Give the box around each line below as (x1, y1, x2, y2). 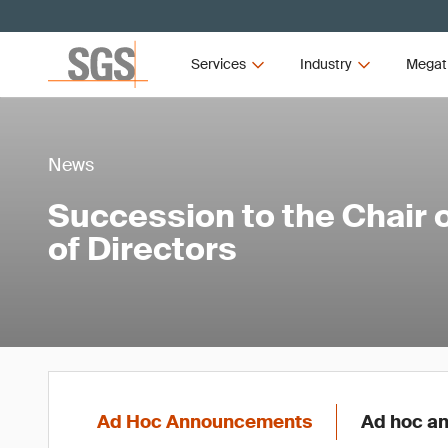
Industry (299, 55, 352, 73)
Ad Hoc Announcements (97, 410, 312, 434)
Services (191, 55, 247, 73)
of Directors (48, 228, 237, 270)
